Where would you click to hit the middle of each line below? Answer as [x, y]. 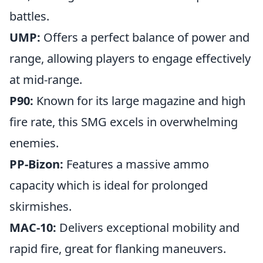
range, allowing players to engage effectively [130, 58]
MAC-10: [33, 227]
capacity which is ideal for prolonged [109, 185]
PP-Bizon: [36, 164]
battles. [29, 16]
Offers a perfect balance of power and [145, 37]
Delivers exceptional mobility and [148, 227]
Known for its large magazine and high [139, 101]
